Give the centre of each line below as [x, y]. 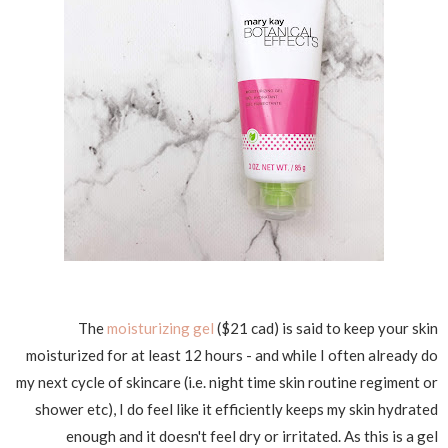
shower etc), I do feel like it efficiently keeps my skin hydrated [236, 408]
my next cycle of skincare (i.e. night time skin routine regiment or [227, 381]
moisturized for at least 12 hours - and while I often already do [232, 354]
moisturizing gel [162, 327]
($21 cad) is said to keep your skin [327, 327]
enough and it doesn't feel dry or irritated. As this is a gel [252, 435]
